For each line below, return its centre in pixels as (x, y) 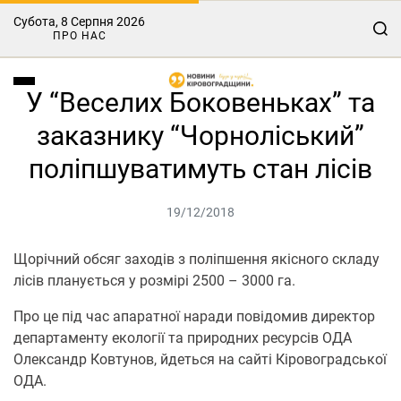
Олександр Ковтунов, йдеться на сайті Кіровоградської (200, 359)
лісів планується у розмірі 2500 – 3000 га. (154, 281)
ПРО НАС (79, 36)
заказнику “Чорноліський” (200, 136)
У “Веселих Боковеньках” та (200, 102)
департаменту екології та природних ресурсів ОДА (183, 338)
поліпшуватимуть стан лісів (200, 169)
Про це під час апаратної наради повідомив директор (194, 316)
